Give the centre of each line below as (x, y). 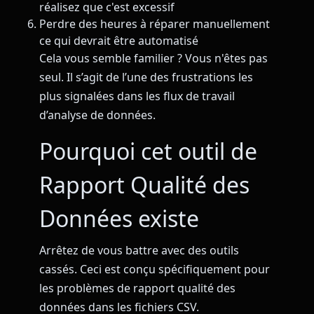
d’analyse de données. (97, 115)
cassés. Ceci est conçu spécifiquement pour (155, 269)
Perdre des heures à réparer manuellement (155, 23)
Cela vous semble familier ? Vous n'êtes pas (153, 58)
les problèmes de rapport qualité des (137, 288)
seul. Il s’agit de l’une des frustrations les (146, 77)
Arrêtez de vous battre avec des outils (139, 251)
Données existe (119, 219)
